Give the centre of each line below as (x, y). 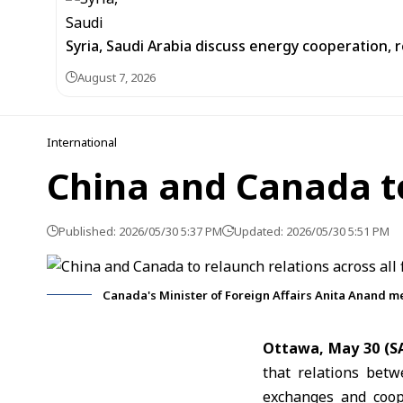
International (82, 142)
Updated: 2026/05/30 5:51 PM (312, 231)
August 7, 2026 (116, 77)
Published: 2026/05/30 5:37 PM (140, 231)
